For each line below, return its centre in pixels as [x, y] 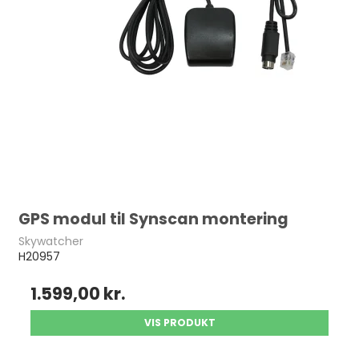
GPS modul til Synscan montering [154, 220]
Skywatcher [51, 241]
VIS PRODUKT [179, 323]
